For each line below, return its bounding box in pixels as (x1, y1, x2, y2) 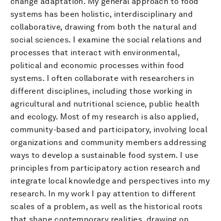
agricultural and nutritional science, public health (10, 99, 200, 109)
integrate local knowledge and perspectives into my (10, 176, 210, 185)
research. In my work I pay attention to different (10, 188, 196, 198)
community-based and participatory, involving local (10, 124, 207, 134)
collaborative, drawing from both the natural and (10, 22, 197, 32)
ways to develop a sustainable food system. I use (10, 150, 199, 160)
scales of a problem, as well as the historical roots (10, 201, 203, 211)
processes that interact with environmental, (10, 47, 180, 57)
